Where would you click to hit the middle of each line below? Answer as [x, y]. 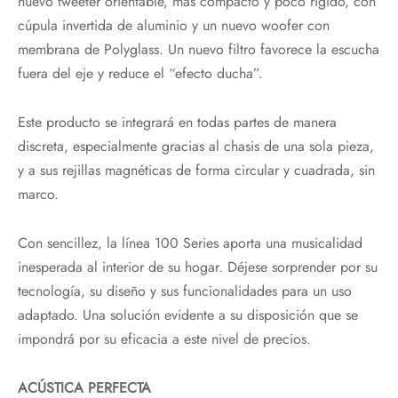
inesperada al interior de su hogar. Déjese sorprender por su [198, 267]
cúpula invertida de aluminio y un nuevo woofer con [174, 25]
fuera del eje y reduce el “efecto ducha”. [140, 73]
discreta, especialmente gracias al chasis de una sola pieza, [196, 146]
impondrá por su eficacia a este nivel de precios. [164, 338]
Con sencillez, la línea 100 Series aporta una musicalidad [190, 243]
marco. [38, 194]
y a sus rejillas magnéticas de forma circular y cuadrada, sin [196, 170]
